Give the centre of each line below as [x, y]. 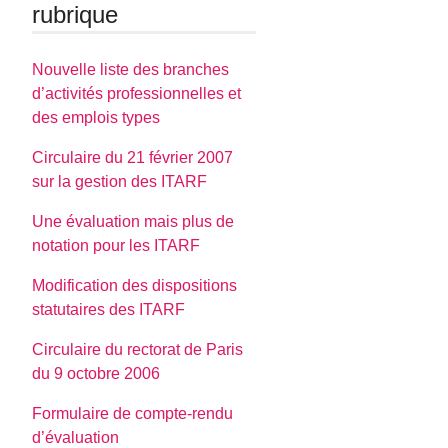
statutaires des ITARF [109, 310]
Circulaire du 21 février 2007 [133, 158]
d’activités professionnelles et [137, 94]
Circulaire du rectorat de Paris [138, 350]
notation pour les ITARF [116, 246]
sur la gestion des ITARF [120, 182]
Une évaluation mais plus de [133, 222]
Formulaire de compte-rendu [133, 414]
